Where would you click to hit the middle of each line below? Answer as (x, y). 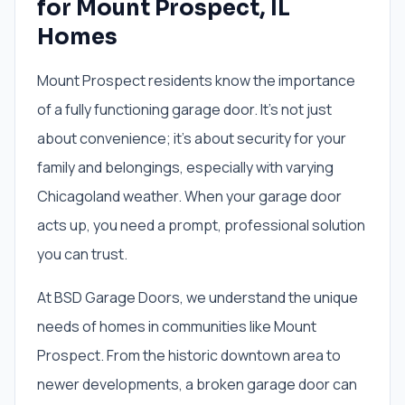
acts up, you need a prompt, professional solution (201, 225)
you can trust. (82, 254)
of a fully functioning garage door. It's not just (184, 109)
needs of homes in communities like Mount (177, 326)
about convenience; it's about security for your (192, 138)
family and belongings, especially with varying (185, 167)
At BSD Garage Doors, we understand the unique (198, 297)
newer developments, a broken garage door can (197, 384)
